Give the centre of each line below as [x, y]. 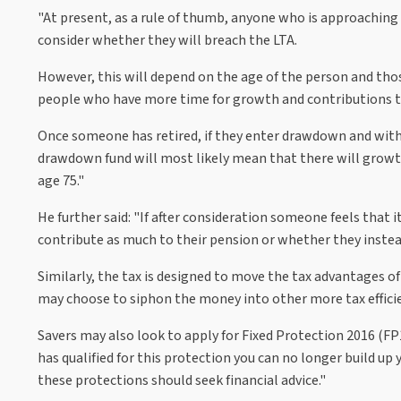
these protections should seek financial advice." [182, 380]
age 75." [61, 180]
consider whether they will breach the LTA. [167, 40]
